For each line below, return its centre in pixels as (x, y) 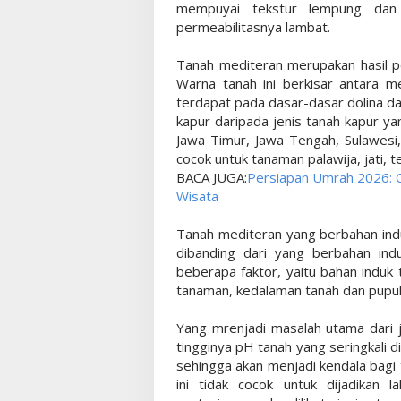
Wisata (197, 196)
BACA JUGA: (212, 177)
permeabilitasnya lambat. (255, 26)
